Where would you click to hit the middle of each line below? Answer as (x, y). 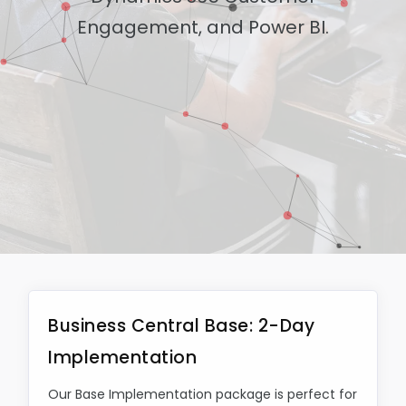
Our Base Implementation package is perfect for (203, 394)
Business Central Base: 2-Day (181, 326)
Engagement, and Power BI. (203, 27)
